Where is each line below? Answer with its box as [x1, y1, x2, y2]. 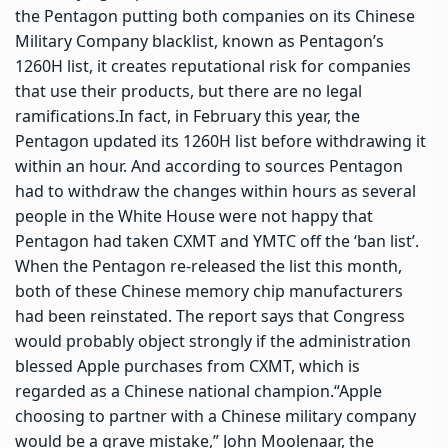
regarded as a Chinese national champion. [15, 379, 334, 402]
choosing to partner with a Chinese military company [15, 404, 416, 427]
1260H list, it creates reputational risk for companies [15, 54, 411, 77]
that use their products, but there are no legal [15, 79, 362, 102]
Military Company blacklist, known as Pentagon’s [15, 29, 384, 52]
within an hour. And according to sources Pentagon [15, 154, 403, 177]
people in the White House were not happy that [15, 204, 373, 227]
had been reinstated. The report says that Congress [15, 304, 405, 327]
